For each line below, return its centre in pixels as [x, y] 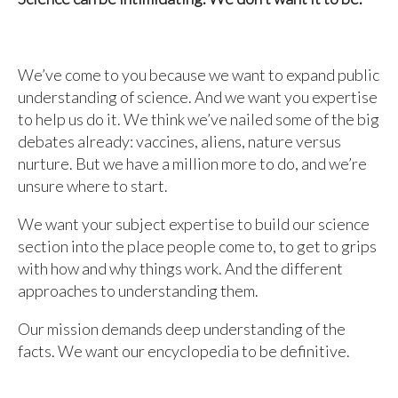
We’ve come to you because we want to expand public [199, 75]
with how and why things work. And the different [180, 268]
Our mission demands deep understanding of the [182, 329]
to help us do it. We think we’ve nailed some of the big [199, 119]
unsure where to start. [93, 186]
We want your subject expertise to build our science [194, 224]
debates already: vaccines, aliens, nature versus [179, 141]
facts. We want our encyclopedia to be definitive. [184, 351]
